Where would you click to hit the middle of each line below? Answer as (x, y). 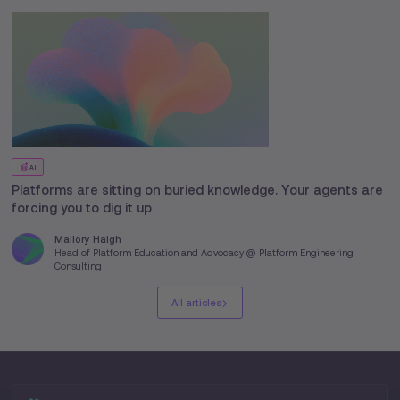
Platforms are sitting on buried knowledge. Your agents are (198, 191)
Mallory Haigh (88, 240)
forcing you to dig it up (82, 208)
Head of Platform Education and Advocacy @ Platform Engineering (204, 253)
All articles (196, 303)
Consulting (79, 267)
